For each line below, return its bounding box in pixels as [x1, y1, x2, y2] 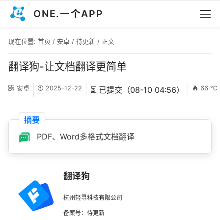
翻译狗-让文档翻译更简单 [8, 59, 127, 73]
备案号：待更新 [63, 209, 105, 217]
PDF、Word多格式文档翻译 [34, 131, 135, 141]
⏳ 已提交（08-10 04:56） [90, 85, 184, 95]
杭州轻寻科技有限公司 [63, 194, 122, 202]
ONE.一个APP [33, 8, 104, 20]
